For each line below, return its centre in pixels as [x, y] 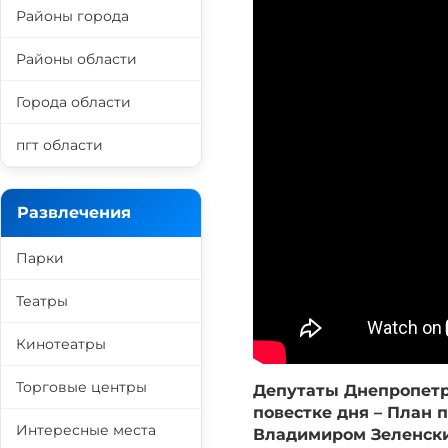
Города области [73, 102]
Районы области [76, 59]
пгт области [59, 145]
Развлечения [74, 212]
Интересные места [86, 430]
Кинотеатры [61, 344]
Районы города [72, 16]
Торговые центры [81, 387]
